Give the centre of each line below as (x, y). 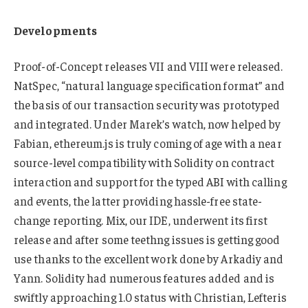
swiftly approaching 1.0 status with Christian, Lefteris (150, 297)
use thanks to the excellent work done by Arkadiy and (149, 258)
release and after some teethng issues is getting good (147, 239)
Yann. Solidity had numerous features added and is (144, 277)
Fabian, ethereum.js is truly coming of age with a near (148, 143)
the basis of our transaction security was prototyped (147, 104)
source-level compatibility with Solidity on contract (144, 162)
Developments (56, 31)
